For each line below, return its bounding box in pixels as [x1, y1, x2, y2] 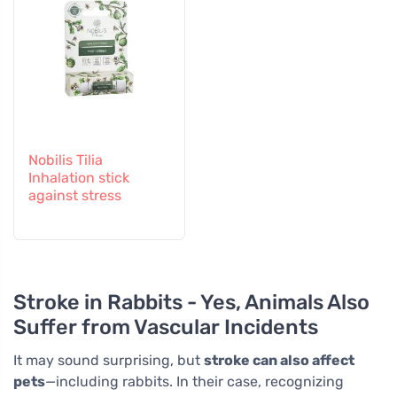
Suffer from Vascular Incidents [13, 315, 318, 339]
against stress [28, 186, 121, 204]
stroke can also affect [204, 352, 354, 369]
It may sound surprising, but [13, 352, 204, 369]
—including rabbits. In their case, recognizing [45, 373, 344, 390]
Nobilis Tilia [28, 151, 103, 168]
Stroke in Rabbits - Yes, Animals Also [13, 290, 370, 315]
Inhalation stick [28, 168, 129, 186]
